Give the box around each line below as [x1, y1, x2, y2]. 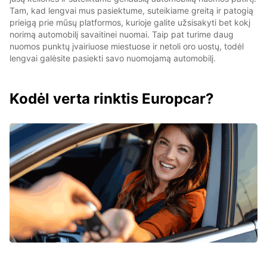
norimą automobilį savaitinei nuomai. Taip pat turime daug [10, 29, 234, 40]
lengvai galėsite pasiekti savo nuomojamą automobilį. [10, 53, 216, 64]
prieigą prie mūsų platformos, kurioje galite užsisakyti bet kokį [10, 17, 250, 28]
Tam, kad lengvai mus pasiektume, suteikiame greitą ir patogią [10, 5, 253, 16]
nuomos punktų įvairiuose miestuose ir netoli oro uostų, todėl [10, 41, 244, 52]
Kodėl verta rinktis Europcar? [10, 90, 214, 108]
